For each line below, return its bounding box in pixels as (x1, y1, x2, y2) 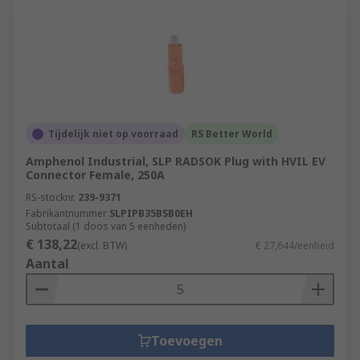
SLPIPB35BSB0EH (109, 207, 193, 220)
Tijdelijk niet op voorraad (48, 127, 178, 141)
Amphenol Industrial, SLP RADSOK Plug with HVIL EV (26, 153, 325, 169)
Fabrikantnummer (26, 207, 107, 220)
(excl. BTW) (77, 239, 127, 252)
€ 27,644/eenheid (256, 239, 334, 252)
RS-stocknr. (26, 190, 76, 204)
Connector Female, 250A (26, 167, 165, 182)
